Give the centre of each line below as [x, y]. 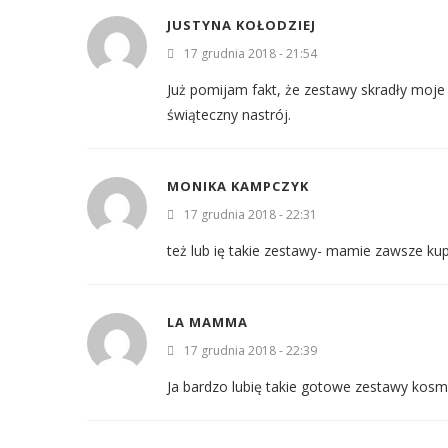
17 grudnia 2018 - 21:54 [250, 53]
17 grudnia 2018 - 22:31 [250, 214]
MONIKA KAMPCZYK [238, 185]
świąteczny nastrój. [229, 114]
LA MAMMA [207, 321]
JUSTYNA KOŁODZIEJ [241, 24]
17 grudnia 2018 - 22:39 [250, 350]
